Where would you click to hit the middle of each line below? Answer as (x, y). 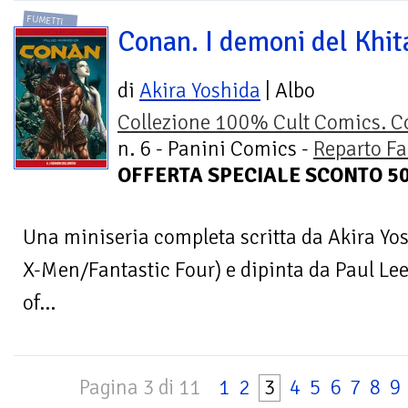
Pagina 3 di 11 (140, 388)
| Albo (288, 91)
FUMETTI (46, 20)
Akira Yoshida (200, 91)
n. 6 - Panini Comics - (215, 149)
